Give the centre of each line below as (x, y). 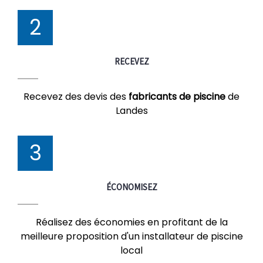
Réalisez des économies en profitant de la (131, 222)
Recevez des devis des (76, 97)
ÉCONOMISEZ (131, 187)
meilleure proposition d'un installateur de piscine (131, 236)
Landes (131, 111)
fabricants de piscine (177, 97)
